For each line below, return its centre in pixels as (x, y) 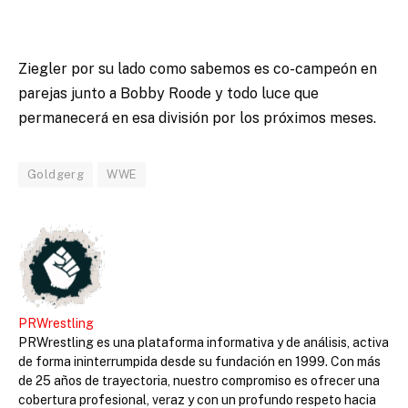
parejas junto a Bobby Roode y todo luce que (168, 93)
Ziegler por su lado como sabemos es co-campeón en (198, 68)
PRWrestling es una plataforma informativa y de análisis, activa (204, 342)
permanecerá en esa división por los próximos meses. (197, 117)
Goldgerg (56, 174)
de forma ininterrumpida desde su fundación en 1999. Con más (199, 361)
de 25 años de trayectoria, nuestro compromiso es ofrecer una (199, 380)
